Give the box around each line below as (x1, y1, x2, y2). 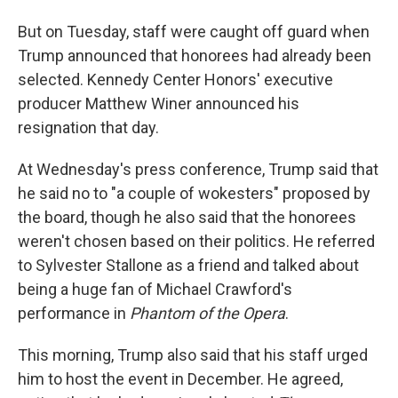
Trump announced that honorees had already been (18, 46, 371, 65)
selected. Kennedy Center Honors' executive (18, 70, 333, 89)
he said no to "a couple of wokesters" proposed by (18, 184, 370, 203)
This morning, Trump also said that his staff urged (18, 346, 368, 364)
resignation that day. (18, 118, 159, 137)
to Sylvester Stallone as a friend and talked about (18, 256, 359, 275)
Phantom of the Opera (130, 304, 285, 322)
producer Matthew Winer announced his (18, 94, 299, 113)
